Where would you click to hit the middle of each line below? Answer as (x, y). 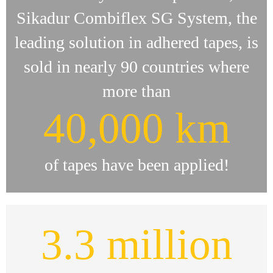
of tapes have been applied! (136, 165)
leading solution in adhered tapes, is (136, 42)
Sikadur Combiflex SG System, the (136, 18)
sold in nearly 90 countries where (136, 67)
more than (136, 91)
